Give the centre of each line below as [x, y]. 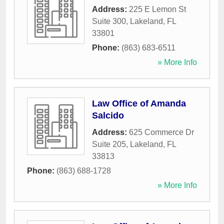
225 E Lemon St [157, 9]
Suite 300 [109, 21]
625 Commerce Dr [161, 132]
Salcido [108, 116]
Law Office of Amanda [139, 104]
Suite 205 [109, 144]
